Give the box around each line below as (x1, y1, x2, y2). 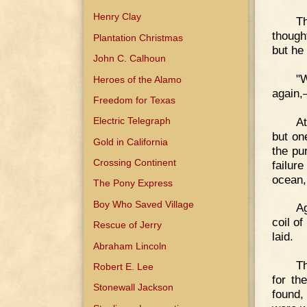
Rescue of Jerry (93, 219, 162, 231)
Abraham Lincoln (93, 240, 167, 251)
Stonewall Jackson (93, 282, 174, 293)
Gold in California (93, 136, 169, 147)
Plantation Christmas (93, 32, 184, 43)
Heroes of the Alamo (93, 73, 182, 85)
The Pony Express (93, 177, 173, 189)
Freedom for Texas (93, 94, 176, 106)
